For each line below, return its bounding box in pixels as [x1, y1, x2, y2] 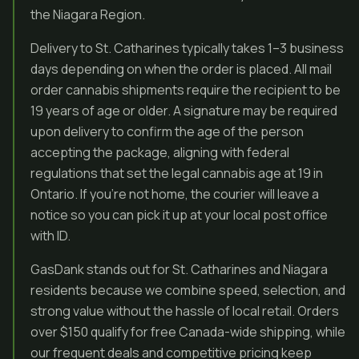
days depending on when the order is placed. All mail [30, 60, 332, 78]
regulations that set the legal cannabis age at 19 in [30, 164, 323, 182]
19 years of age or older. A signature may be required [30, 102, 337, 119]
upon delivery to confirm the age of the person [30, 123, 304, 140]
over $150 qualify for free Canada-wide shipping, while [30, 323, 345, 341]
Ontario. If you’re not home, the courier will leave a [30, 185, 319, 203]
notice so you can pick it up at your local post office [30, 206, 328, 224]
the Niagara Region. [30, 6, 145, 23]
